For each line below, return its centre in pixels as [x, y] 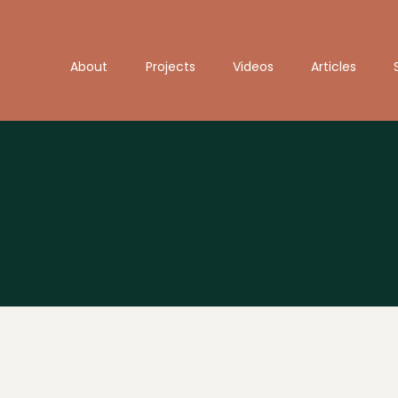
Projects [170, 67]
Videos [253, 67]
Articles [334, 67]
